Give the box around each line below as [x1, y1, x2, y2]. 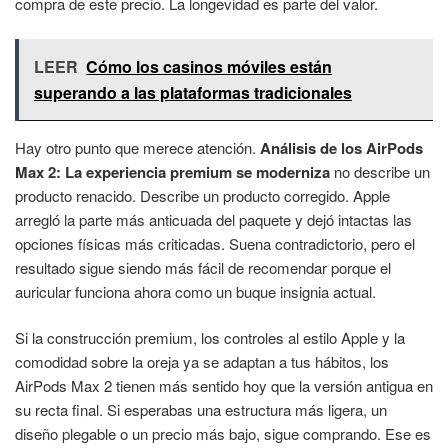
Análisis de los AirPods [260, 136, 423, 159]
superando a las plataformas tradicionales [34, 80, 352, 104]
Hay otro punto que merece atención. [15, 136, 260, 158]
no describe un [330, 160, 430, 182]
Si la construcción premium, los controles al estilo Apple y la [15, 327, 405, 349]
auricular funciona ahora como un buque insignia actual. [15, 280, 376, 302]
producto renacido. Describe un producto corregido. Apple [15, 184, 390, 206]
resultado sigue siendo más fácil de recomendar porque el [15, 256, 391, 278]
